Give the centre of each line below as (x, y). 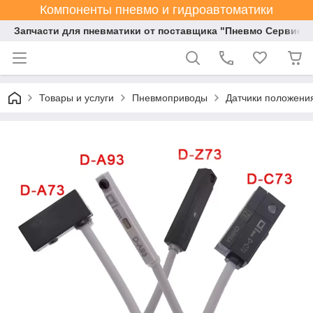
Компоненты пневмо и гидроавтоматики (156, 10)
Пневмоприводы (170, 98)
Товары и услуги (77, 98)
